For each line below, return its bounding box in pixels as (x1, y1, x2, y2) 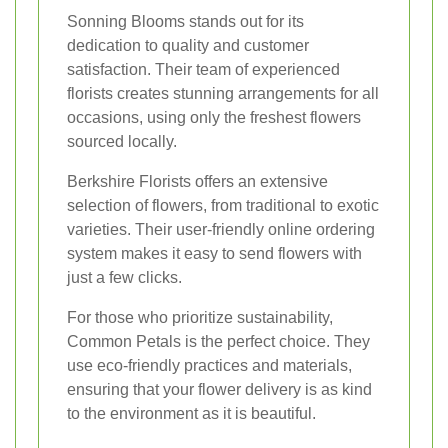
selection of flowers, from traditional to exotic (67, 196, 379, 214)
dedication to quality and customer (67, 36, 309, 54)
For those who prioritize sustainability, (67, 308, 333, 326)
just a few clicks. (67, 268, 182, 286)
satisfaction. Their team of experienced (67, 60, 340, 78)
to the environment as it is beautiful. (67, 404, 316, 422)
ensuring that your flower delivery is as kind (67, 380, 372, 398)
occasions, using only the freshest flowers (67, 108, 361, 126)
